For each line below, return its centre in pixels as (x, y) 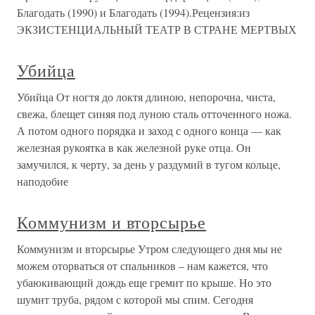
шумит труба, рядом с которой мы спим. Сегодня (135, 299)
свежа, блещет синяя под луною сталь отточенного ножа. (154, 114)
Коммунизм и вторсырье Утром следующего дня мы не (149, 249)
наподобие (43, 181)
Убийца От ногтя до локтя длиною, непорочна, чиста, (146, 97)
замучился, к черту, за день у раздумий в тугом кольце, (149, 164)
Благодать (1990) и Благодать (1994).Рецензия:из (133, 12)
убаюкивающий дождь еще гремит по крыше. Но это (144, 282)
